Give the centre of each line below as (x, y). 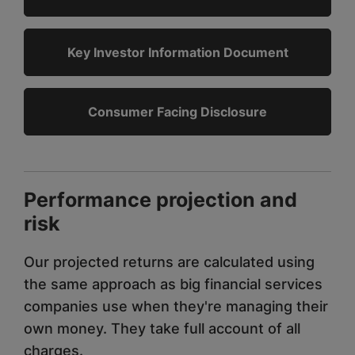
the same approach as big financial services (173, 284)
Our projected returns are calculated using (169, 262)
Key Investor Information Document (177, 53)
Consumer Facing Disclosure (177, 112)
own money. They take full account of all (162, 329)
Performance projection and (160, 200)
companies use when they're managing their (176, 307)
